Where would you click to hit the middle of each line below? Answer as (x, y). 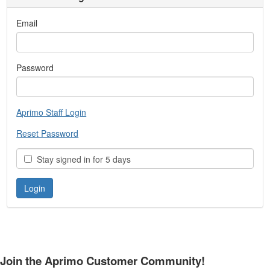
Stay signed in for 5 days (82, 159)
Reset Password (48, 133)
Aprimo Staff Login (52, 112)
